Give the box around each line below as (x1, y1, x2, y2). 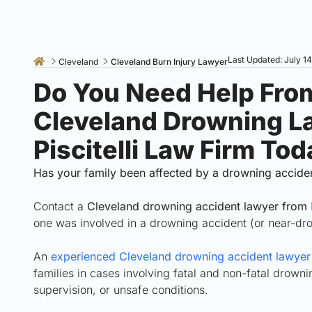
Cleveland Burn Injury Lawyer (111, 56, 228, 67)
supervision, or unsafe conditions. (33, 283, 208, 297)
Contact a (33, 199, 87, 213)
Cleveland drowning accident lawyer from (87, 199, 311, 213)
